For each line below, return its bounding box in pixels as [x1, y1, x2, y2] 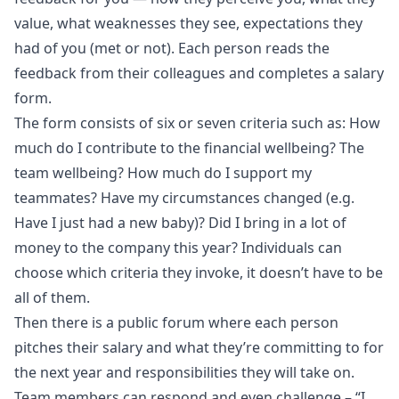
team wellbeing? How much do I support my [14, 163, 312, 183]
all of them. [14, 288, 90, 307]
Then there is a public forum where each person [14, 313, 338, 332]
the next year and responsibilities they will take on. [14, 362, 354, 382]
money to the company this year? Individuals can [14, 238, 342, 257]
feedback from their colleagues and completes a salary [14, 63, 384, 83]
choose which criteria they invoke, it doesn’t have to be [14, 263, 383, 282]
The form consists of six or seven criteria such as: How [14, 113, 380, 133]
